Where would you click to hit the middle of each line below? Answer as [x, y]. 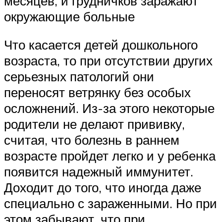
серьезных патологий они [79, 77]
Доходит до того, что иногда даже [103, 188]
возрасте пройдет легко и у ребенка [110, 156]
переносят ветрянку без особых [97, 92]
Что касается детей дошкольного [101, 45]
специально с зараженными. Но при [111, 203]
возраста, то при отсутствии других [108, 61]
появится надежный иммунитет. [99, 172]
